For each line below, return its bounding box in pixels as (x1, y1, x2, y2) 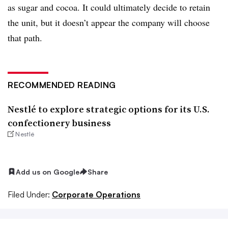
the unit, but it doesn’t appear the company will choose (8, 16, 210, 28)
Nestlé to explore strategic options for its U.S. (8, 102, 210, 116)
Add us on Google (16, 167, 79, 176)
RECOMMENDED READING (8, 79, 116, 90)
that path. (8, 31, 42, 44)
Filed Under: (8, 189, 50, 200)
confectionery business (8, 116, 111, 129)
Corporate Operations (52, 189, 140, 200)
